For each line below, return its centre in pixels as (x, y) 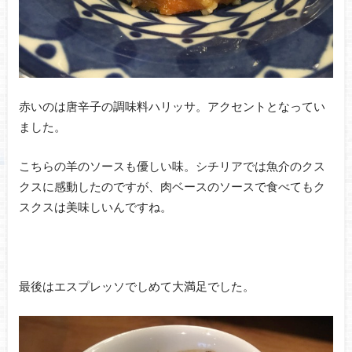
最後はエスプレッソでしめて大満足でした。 (136, 286)
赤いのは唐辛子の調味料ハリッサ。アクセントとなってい (172, 106)
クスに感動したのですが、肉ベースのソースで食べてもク (172, 187)
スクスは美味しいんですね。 (95, 207)
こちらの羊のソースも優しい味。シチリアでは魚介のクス (172, 166)
